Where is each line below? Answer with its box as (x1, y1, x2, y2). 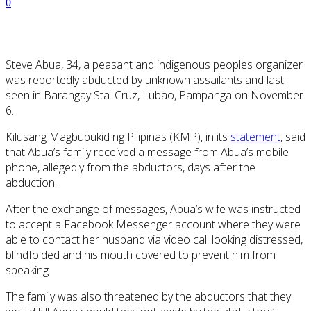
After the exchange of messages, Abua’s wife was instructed (6, 201, 301, 217)
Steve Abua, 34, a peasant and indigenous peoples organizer (6, 57, 303, 73)
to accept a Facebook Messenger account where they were (6, 217, 301, 233)
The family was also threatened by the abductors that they (6, 289, 291, 305)
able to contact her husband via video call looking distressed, (6, 232, 303, 248)
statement (230, 129, 280, 145)
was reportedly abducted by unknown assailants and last (6, 72, 284, 88)
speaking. (6, 262, 51, 278)
